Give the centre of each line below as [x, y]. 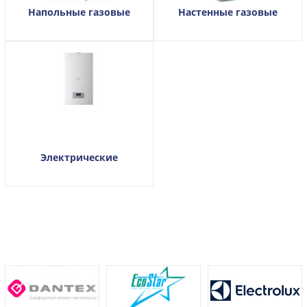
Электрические [79, 157]
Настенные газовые [228, 12]
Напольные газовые [79, 12]
